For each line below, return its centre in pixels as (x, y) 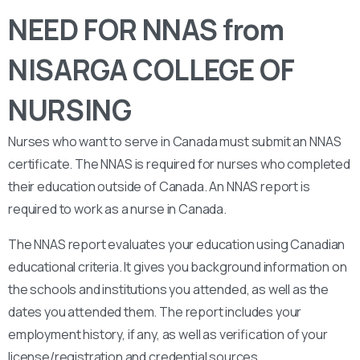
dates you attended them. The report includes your (155, 311)
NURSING (70, 110)
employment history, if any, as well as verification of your (168, 334)
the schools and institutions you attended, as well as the (169, 289)
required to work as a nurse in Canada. (117, 209)
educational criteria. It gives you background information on (178, 266)
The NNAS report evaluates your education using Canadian (177, 244)
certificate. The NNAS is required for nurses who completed (179, 164)
